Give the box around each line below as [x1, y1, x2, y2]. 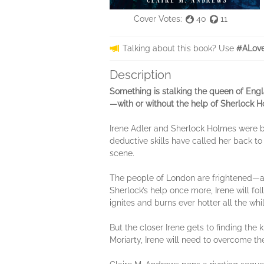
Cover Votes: [133, 14, 182, 24]
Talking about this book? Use [123, 43, 236, 53]
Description [110, 67, 171, 82]
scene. [110, 148, 134, 158]
